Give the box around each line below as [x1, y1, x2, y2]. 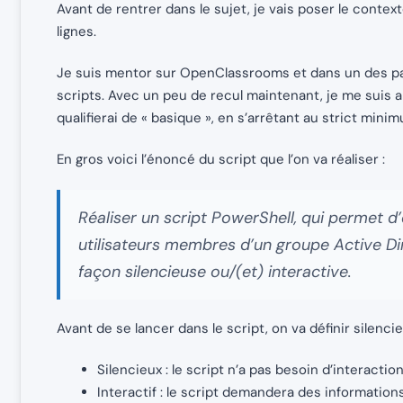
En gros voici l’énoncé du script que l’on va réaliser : [57, 150, 385, 169]
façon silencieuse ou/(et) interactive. [78, 261, 352, 283]
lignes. [57, 22, 96, 41]
